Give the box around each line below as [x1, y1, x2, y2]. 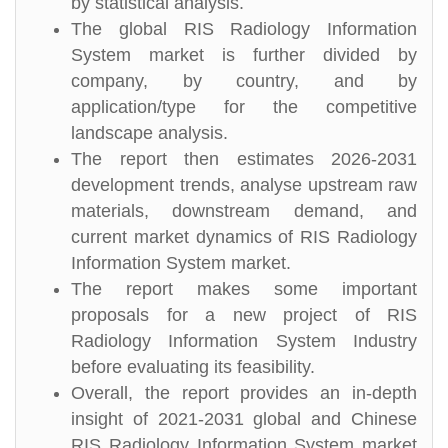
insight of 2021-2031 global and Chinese [71, 409, 417, 429]
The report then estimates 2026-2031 [71, 149, 417, 169]
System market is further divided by [71, 45, 417, 65]
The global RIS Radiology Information [71, 19, 417, 39]
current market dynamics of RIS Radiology [71, 227, 417, 247]
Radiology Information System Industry [71, 331, 417, 351]
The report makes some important [71, 279, 417, 299]
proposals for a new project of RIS [71, 305, 417, 325]
